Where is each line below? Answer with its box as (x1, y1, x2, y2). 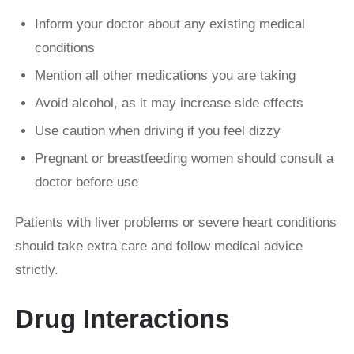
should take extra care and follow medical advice (15, 239, 303, 254)
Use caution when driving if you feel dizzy (35, 123, 281, 139)
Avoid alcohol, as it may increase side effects (35, 96, 303, 111)
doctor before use (35, 175, 138, 190)
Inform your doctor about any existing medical (35, 17, 305, 32)
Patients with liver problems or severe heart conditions (15, 215, 337, 231)
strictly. (15, 262, 58, 278)
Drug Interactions (15, 304, 229, 334)
